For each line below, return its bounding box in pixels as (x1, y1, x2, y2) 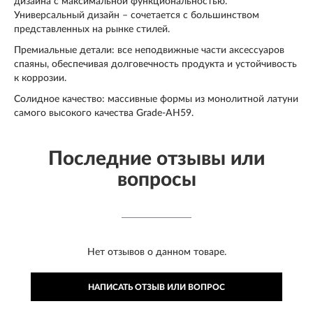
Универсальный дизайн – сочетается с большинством (14, 10, 259, 20)
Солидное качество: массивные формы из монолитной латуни (14, 94, 298, 104)
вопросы (117, 169, 196, 189)
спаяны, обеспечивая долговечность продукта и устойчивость (14, 59, 297, 69)
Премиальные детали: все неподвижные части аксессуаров (14, 45, 284, 55)
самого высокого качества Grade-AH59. (14, 108, 194, 118)
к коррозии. (14, 73, 66, 83)
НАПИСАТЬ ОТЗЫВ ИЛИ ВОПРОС (88, 282, 225, 291)
